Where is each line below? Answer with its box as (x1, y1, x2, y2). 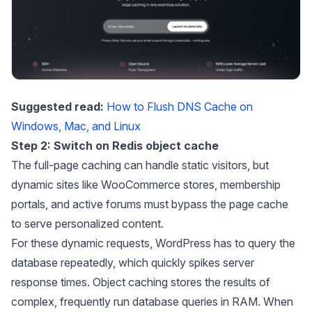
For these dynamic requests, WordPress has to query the (11, 235, 295, 250)
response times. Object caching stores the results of (11, 274, 270, 289)
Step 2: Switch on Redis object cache (11, 138, 219, 153)
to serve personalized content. (11, 216, 164, 231)
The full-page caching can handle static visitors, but (11, 157, 269, 172)
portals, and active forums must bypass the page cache (11, 196, 288, 211)
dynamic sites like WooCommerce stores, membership (11, 177, 281, 192)
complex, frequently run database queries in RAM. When (11, 294, 293, 309)
